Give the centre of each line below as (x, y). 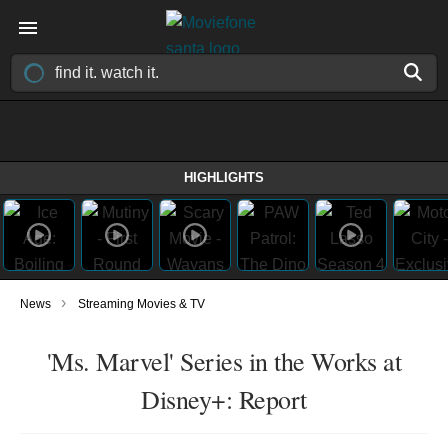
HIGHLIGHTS (224, 177)
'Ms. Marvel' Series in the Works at (224, 361)
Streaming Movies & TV (141, 304)
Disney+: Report (224, 399)
